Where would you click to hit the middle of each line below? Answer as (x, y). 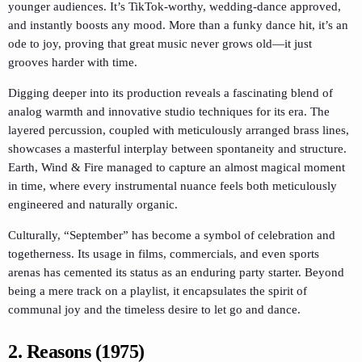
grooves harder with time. (73, 62)
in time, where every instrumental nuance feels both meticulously (173, 185)
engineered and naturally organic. (93, 204)
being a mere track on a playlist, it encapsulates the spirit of (158, 290)
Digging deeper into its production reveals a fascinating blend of (170, 93)
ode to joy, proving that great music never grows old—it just (160, 43)
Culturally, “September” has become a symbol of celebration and (172, 235)
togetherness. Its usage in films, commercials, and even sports (164, 253)
